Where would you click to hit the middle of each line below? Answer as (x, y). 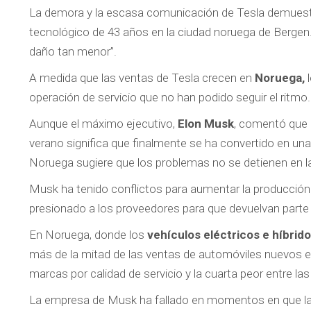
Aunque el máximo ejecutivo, (102, 124)
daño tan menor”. (73, 52)
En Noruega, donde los (88, 235)
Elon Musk (204, 124)
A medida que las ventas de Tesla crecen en (141, 78)
